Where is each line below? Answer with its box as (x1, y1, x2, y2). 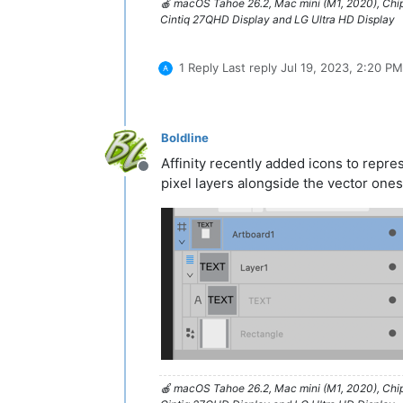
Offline (142, 166, 187, 184)
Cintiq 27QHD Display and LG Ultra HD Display (160, 12, 395, 26)
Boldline (161, 130, 209, 146)
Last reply (222, 59, 281, 75)
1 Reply (179, 59, 219, 75)
